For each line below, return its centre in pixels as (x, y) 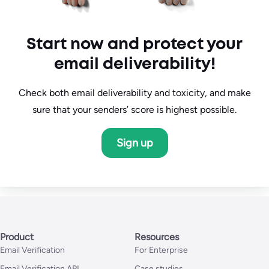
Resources (157, 237)
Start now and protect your (134, 45)
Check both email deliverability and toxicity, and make (134, 93)
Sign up (134, 143)
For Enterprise (161, 250)
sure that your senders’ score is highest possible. (134, 110)
